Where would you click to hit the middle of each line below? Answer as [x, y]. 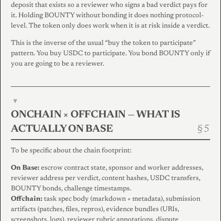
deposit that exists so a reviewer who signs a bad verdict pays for [109, 5]
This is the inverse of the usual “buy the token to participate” [103, 43]
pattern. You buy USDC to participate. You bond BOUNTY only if [110, 54]
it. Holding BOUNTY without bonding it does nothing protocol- [107, 16]
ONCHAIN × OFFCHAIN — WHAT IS [96, 115]
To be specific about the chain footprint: [71, 151]
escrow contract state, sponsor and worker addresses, [121, 168]
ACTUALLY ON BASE [62, 129]
